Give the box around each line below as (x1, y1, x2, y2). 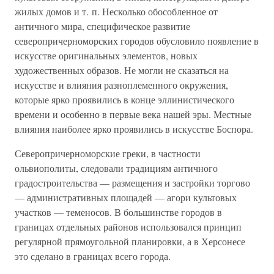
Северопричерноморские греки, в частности (15, 147, 201, 160)
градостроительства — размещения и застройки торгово (15, 176, 250, 190)
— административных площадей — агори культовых (15, 191, 237, 204)
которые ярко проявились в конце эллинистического (15, 93, 234, 106)
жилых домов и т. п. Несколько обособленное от (15, 5, 218, 18)
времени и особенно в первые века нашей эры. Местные (15, 108, 251, 121)
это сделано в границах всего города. (15, 250, 171, 263)
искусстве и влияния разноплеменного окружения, (15, 78, 228, 92)
